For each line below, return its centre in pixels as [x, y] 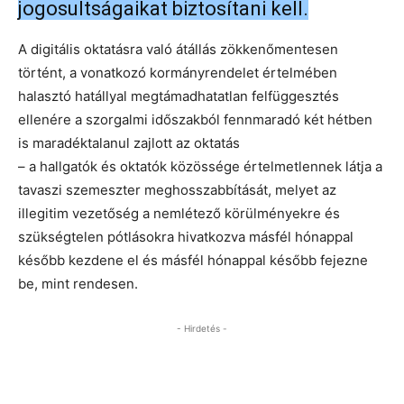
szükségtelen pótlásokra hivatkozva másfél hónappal [186, 236]
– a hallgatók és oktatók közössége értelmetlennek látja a [200, 166]
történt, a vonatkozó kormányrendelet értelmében [178, 72]
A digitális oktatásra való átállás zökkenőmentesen [178, 49]
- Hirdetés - [202, 328]
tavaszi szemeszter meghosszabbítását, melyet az [177, 189]
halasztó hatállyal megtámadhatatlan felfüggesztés [179, 96]
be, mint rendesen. [78, 283]
